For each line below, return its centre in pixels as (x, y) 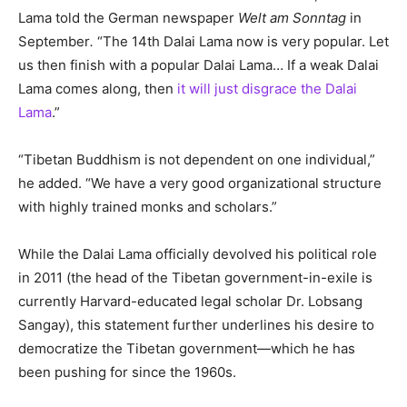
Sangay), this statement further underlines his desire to (196, 325)
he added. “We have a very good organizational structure (200, 184)
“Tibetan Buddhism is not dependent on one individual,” (197, 160)
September (54, 42)
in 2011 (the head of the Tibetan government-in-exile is (195, 278)
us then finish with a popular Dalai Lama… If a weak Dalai (199, 65)
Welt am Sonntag (294, 18)
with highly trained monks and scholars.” (148, 207)
